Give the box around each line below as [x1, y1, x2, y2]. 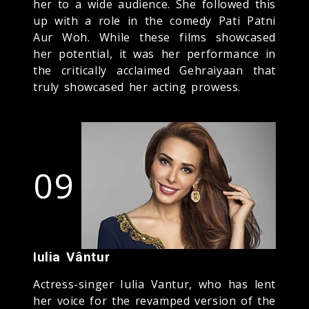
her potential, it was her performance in [33, 46, 276, 61]
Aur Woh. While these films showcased [33, 29, 276, 45]
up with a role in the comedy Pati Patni [33, 12, 276, 28]
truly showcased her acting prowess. [33, 79, 241, 94]
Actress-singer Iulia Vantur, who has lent [33, 276, 276, 292]
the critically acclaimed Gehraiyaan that [33, 62, 276, 78]
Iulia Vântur [33, 248, 110, 265]
